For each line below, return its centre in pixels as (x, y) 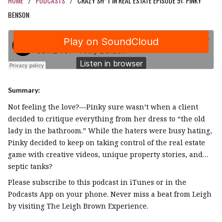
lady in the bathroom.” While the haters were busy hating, (110, 131)
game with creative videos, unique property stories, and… (108, 155)
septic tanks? (30, 166)
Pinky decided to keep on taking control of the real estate (107, 143)
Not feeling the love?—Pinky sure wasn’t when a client (103, 107)
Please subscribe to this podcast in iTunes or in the (97, 182)
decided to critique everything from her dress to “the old (107, 119)
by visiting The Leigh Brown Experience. (78, 206)
